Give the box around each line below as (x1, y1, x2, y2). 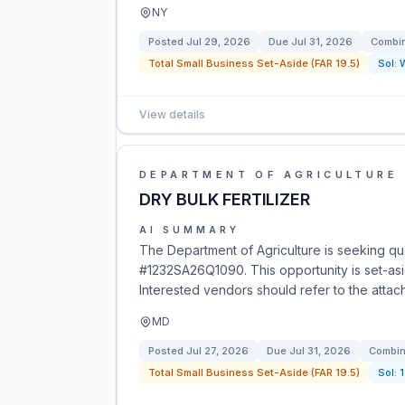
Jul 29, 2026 (186, 35, 250, 48)
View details (139, 108, 205, 121)
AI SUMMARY (139, 224, 240, 235)
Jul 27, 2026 (186, 344, 249, 357)
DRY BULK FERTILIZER (139, 190, 310, 209)
